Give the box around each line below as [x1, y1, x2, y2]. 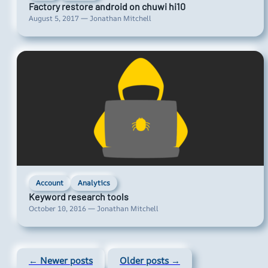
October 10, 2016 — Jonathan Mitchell [29, 203, 159, 214]
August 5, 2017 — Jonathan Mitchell [29, 13, 151, 24]
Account [36, 178, 63, 188]
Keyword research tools [29, 191, 129, 203]
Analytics [78, 178, 110, 188]
